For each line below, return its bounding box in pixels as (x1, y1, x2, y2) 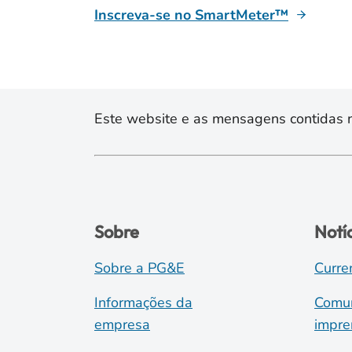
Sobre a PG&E (94, 258, 185, 277)
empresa (94, 314, 150, 334)
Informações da (94, 292, 192, 312)
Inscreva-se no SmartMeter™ (94, 5, 288, 24)
